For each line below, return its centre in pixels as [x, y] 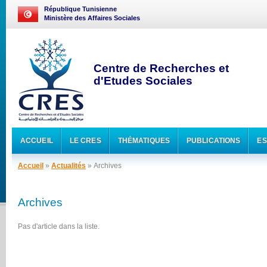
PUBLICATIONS [214, 140]
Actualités [69, 166]
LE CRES [85, 140]
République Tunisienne [80, 9]
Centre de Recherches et [161, 68]
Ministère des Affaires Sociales [92, 18]
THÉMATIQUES [144, 140]
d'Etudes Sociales [143, 81]
